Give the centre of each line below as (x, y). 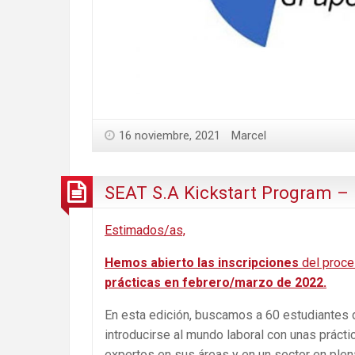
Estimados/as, (145, 231)
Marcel (249, 135)
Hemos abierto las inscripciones (202, 263)
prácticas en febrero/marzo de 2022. (216, 283)
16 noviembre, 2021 (170, 135)
